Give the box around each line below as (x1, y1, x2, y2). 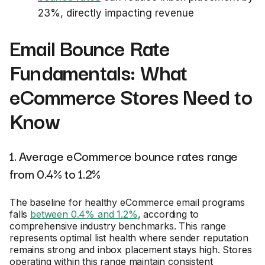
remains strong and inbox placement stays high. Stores (9, 244, 252, 256)
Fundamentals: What (9, 56, 188, 88)
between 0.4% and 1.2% (30, 208, 138, 220)
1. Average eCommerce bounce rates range (9, 146, 238, 165)
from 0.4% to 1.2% (9, 164, 101, 183)
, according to (137, 208, 199, 220)
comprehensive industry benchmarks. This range (9, 220, 226, 232)
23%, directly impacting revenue (38, 7, 194, 19)
